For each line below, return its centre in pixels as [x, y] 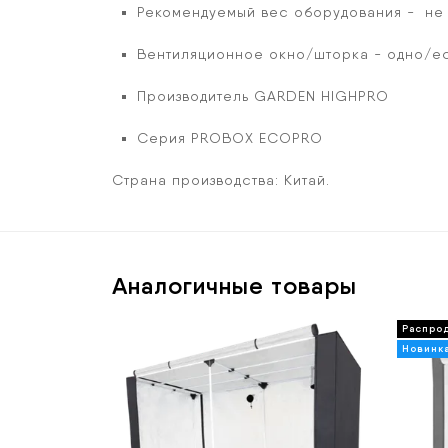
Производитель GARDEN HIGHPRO [263, 96]
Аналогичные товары [234, 285]
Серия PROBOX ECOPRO [230, 138]
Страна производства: [195, 180]
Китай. [307, 180]
